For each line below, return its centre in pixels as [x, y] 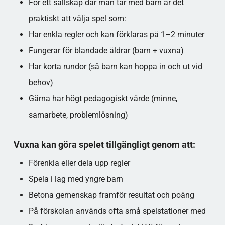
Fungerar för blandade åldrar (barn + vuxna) [106, 50]
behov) [41, 83]
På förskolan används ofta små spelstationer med [117, 211]
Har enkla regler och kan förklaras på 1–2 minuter [116, 34]
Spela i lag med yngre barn [76, 179]
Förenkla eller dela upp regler [79, 163]
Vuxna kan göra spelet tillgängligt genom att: [104, 144]
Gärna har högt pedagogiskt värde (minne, [103, 99]
